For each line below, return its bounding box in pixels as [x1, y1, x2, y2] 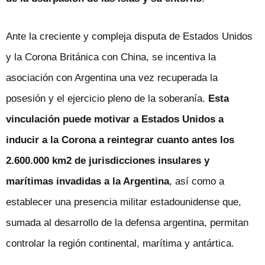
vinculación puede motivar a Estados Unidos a [6, 114, 224, 125]
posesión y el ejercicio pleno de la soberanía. [6, 93, 208, 105]
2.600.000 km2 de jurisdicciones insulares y [6, 155, 209, 167]
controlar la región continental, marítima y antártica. [6, 238, 234, 250]
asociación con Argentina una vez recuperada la [6, 72, 218, 84]
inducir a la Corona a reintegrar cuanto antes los [6, 134, 234, 146]
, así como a [169, 176, 224, 188]
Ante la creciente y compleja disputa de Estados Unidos [6, 31, 253, 43]
